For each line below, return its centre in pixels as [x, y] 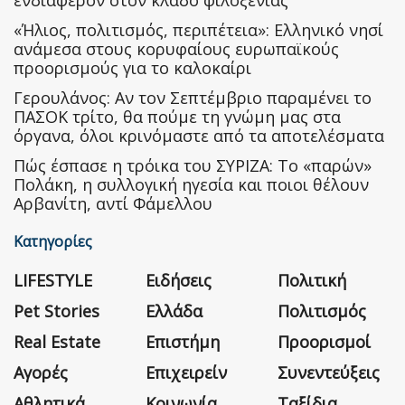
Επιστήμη [183, 342]
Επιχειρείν [186, 373]
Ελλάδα [174, 311]
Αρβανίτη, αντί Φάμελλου [113, 204]
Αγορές [41, 373]
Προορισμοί [324, 342]
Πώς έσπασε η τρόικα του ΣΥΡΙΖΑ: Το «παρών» [193, 166]
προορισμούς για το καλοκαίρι [132, 68]
